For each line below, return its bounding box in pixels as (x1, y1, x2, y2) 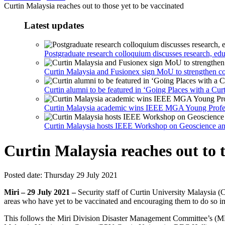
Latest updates (24, 20, 84, 31)
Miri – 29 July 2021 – (4, 188, 78, 197)
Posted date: (4, 171, 44, 180)
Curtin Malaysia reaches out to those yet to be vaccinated (4, 2, 184, 10)
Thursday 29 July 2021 (44, 171, 118, 180)
